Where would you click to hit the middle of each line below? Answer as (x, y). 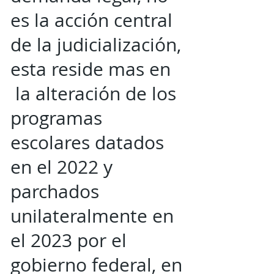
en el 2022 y (61, 167)
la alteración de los (93, 94)
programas (56, 118)
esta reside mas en (91, 69)
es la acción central (91, 20)
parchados (55, 191)
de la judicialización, (96, 45)
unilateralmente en (92, 216)
